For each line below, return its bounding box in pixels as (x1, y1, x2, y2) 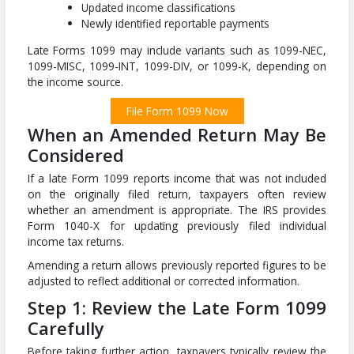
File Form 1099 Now (126, 104, 228, 119)
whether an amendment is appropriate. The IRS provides (27, 201, 327, 217)
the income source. (27, 74, 123, 90)
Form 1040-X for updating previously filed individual (27, 217, 327, 233)
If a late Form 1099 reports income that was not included (27, 170, 327, 186)
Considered (27, 143, 124, 168)
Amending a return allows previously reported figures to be (27, 257, 327, 273)
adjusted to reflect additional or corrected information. (27, 273, 299, 288)
